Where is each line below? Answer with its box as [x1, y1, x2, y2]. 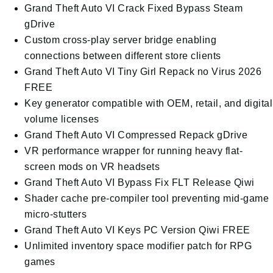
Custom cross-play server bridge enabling [24, 35, 216, 45]
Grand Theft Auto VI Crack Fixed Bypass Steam [24, 3, 243, 13]
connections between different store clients [24, 51, 221, 61]
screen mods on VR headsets [24, 161, 160, 172]
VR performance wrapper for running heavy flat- [24, 146, 243, 156]
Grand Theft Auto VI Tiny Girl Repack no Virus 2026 [24, 66, 261, 77]
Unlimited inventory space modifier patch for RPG [24, 241, 252, 251]
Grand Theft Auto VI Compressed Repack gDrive [24, 130, 247, 140]
